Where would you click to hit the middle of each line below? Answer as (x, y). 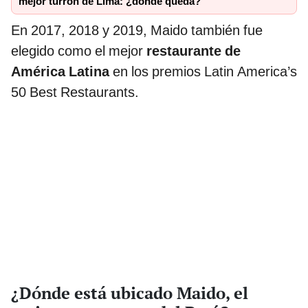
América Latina (62, 72)
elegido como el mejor (79, 51)
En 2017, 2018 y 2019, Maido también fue (137, 31)
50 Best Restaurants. (75, 92)
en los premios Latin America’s (205, 72)
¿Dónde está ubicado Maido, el (130, 293)
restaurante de (194, 51)
